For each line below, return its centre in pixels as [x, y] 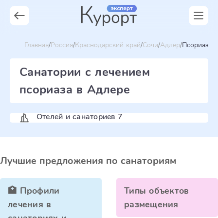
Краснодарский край [108, 45]
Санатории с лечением [85, 72]
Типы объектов [157, 191]
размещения [151, 204]
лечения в [30, 204]
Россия [62, 45]
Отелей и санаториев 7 [80, 117]
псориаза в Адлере [75, 90]
